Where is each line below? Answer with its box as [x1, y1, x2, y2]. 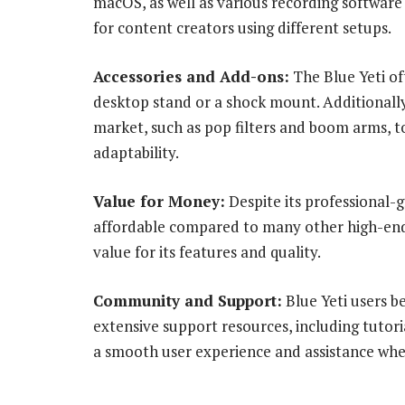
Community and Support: [93, 290, 282, 312]
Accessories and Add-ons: [93, 66, 289, 88]
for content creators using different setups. [93, 16, 391, 38]
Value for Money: [93, 191, 225, 212]
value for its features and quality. [93, 241, 321, 263]
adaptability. [93, 142, 179, 164]
